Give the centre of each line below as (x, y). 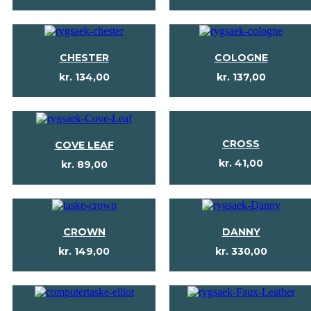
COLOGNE (241, 58)
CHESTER (84, 58)
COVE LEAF (84, 145)
